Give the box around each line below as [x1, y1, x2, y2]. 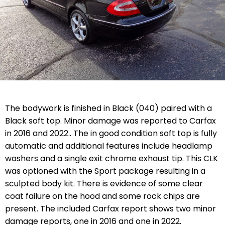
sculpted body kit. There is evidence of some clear [5, 177, 203, 189]
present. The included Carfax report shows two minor [5, 202, 216, 214]
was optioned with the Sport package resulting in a [5, 165, 205, 177]
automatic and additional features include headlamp [5, 140, 212, 152]
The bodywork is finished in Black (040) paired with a [5, 102, 212, 114]
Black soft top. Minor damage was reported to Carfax [5, 115, 216, 127]
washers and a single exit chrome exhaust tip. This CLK [5, 152, 218, 164]
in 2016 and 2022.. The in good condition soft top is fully [5, 127, 217, 139]
